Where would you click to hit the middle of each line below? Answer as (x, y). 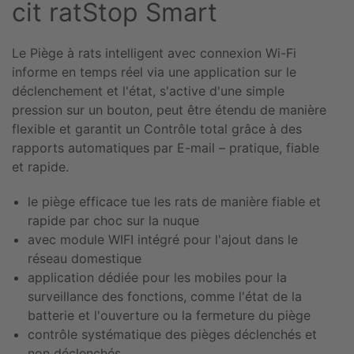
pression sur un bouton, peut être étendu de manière (169, 109)
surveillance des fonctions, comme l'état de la (165, 296)
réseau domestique (85, 258)
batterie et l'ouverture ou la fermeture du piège (169, 315)
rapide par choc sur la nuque (113, 220)
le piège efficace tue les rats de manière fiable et (174, 201)
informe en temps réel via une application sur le (154, 72)
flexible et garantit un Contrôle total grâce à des (157, 128)
